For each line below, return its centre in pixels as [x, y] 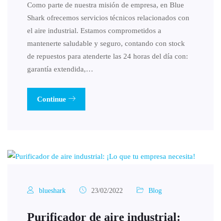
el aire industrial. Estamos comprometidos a [94, 30]
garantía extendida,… [60, 69]
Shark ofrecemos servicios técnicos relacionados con [108, 18]
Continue [53, 99]
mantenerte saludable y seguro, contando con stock [106, 43]
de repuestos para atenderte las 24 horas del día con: [108, 56]
